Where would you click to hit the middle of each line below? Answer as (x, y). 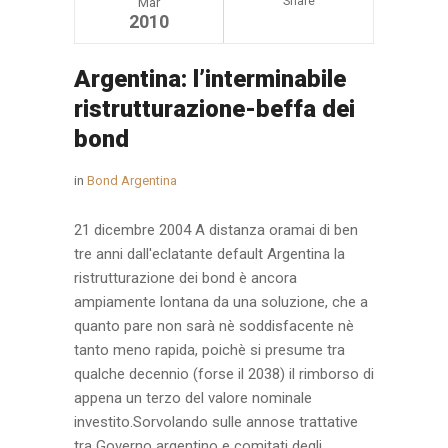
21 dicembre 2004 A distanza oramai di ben (216, 230)
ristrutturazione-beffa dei (214, 109)
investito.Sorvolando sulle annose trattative (216, 422)
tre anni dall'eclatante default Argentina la (209, 254)
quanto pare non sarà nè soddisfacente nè (214, 326)
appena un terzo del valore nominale (193, 398)
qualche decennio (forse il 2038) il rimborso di (224, 374)
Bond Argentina (132, 181)
